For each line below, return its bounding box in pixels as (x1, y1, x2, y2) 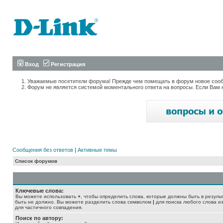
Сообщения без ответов (12, 147, 73, 153)
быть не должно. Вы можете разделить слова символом (15, 199, 153, 205)
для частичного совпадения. (15, 205, 83, 210)
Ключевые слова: (15, 188, 64, 194)
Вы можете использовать (15, 194, 78, 199)
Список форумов (15, 158, 57, 164)
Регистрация (49, 61, 85, 67)
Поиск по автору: (15, 215, 63, 221)
